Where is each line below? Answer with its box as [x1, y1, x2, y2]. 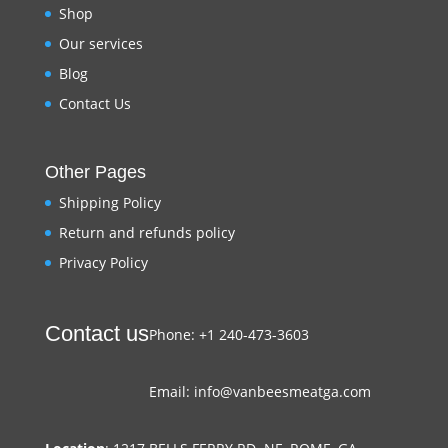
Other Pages [44, 162, 146, 183]
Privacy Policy [58, 253, 148, 273]
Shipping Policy [58, 193, 161, 213]
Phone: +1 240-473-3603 [148, 324, 309, 344]
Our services [58, 34, 143, 54]
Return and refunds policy [58, 223, 235, 243]
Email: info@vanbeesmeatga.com [148, 381, 371, 401]
